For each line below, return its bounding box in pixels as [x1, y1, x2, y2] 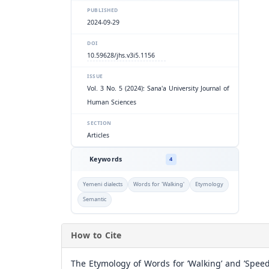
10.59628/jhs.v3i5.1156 [87, 49, 155, 61]
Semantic [83, 193, 106, 205]
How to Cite [71, 227, 121, 244]
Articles [87, 129, 109, 141]
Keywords [89, 153, 122, 165]
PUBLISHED [87, 5, 118, 15]
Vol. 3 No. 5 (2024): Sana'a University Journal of [87, 82, 229, 94]
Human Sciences [87, 96, 136, 108]
